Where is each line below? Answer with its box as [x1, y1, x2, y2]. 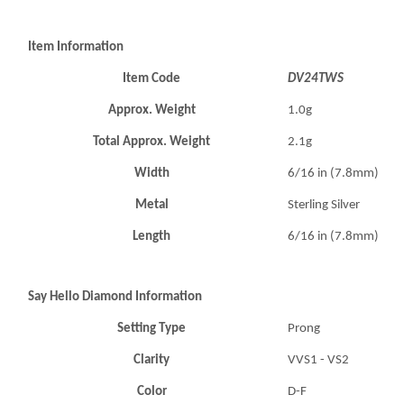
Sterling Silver [288, 198, 361, 212]
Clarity [133, 353, 170, 367]
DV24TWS [288, 72, 344, 86]
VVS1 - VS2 [288, 353, 350, 367]
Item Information [28, 41, 124, 54]
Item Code [123, 72, 180, 86]
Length [133, 230, 170, 243]
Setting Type [117, 322, 186, 335]
